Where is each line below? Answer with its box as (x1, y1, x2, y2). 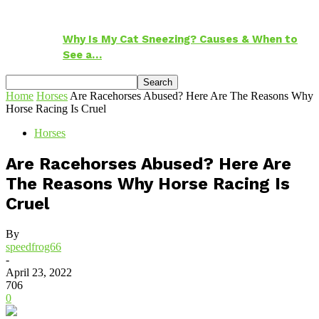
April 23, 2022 (6, 266, 72, 279)
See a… (63, 48, 102, 61)
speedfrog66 (6, 241, 61, 253)
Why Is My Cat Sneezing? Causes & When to (63, 32, 298, 46)
